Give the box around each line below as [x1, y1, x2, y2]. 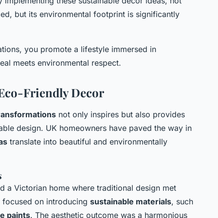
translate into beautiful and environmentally [7, 136, 167, 146]
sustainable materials [90, 196, 171, 206]
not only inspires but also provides [56, 109, 185, 119]
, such [171, 196, 193, 206]
